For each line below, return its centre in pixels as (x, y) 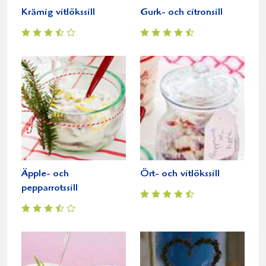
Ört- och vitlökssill (180, 174)
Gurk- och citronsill (181, 12)
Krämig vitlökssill (58, 12)
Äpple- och (45, 174)
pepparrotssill (50, 188)
